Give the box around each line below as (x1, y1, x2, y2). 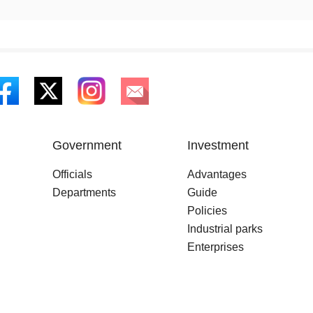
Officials (52, 168, 92, 180)
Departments (52, 187, 116, 198)
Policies (187, 205, 227, 217)
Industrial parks (187, 223, 263, 235)
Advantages (187, 168, 247, 180)
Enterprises (187, 241, 244, 253)
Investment (187, 138, 249, 152)
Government (52, 138, 122, 152)
